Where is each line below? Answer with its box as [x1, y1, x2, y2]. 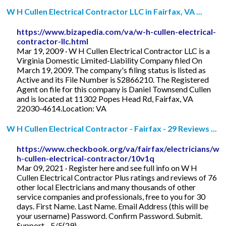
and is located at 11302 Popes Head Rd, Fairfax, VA [17, 93, 194, 103]
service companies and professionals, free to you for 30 [17, 191, 206, 201]
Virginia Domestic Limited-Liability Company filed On [17, 55, 203, 65]
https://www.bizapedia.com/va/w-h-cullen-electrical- [17, 26, 216, 36]
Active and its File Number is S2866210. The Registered [17, 74, 209, 84]
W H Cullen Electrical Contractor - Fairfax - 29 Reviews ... [7, 123, 217, 133]
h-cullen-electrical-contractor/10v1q [17, 153, 155, 163]
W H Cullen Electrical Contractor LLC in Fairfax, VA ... [7, 6, 203, 16]
